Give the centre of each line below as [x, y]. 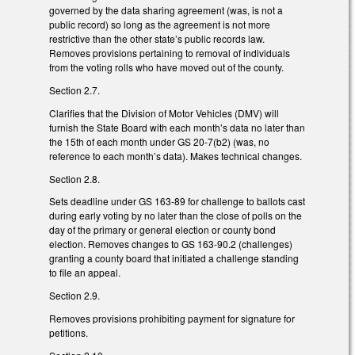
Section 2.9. [74, 296]
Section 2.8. [74, 178]
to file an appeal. [87, 273]
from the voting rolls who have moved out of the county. [166, 67]
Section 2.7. [74, 90]
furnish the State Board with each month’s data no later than [177, 127]
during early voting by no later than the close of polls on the [176, 216]
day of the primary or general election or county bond [162, 230]
